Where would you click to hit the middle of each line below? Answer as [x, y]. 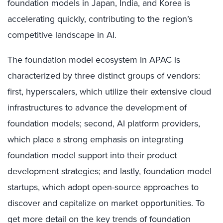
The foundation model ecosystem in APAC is [94, 60]
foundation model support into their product [92, 155]
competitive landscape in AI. [62, 35]
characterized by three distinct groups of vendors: [104, 76]
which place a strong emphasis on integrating [95, 139]
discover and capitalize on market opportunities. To [106, 203]
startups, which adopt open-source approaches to [103, 187]
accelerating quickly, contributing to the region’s [100, 19]
